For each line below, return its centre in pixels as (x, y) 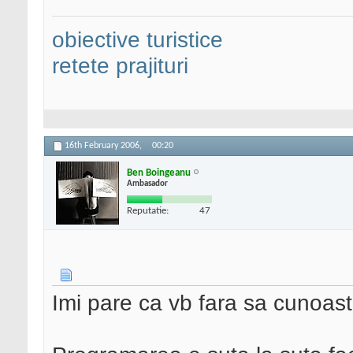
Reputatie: (148, 210)
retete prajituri (120, 66)
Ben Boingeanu (159, 173)
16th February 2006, (104, 146)
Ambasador (147, 184)
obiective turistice (137, 40)
